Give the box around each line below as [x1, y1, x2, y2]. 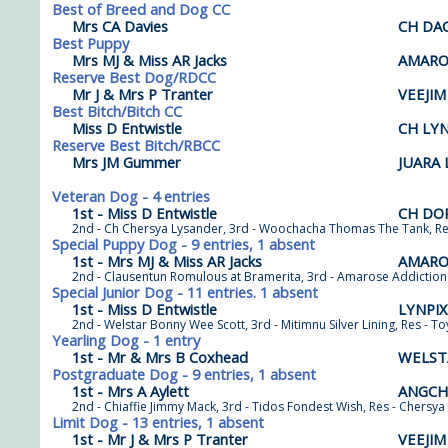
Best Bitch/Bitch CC [52, 101, 182, 121]
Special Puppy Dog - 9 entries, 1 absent [52, 234, 315, 254]
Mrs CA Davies [72, 16, 168, 36]
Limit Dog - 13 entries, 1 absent [52, 412, 264, 432]
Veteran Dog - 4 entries [52, 186, 210, 206]
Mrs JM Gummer [72, 152, 181, 172]
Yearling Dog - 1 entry [52, 330, 200, 350]
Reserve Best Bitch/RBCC [52, 135, 220, 155]
